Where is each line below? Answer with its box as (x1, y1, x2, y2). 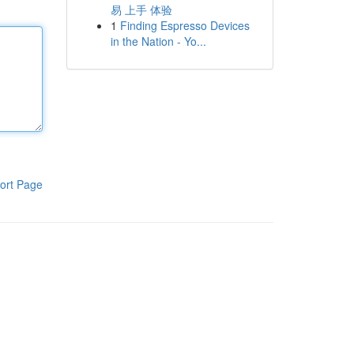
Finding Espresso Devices (119, 17, 250, 33)
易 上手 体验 (110, 2, 172, 17)
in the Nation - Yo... (110, 33, 206, 49)
